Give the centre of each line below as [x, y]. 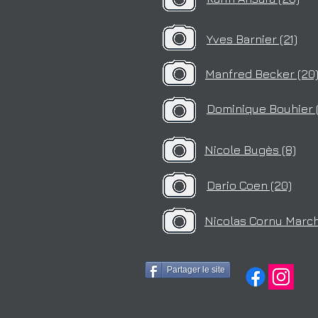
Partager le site [196, 270]
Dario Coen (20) [249, 185]
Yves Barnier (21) [252, 39]
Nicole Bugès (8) [250, 150]
